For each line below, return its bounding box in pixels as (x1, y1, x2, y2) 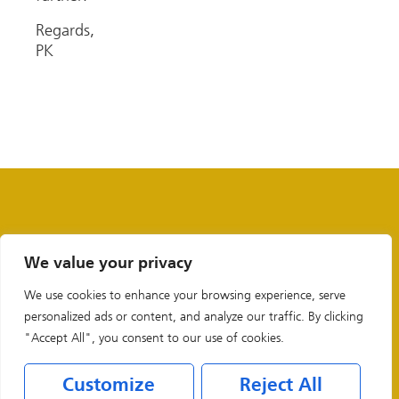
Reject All (239, 377, 322, 395)
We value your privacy (24, 256, 192, 272)
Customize (62, 377, 156, 395)
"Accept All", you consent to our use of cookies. (24, 330, 284, 346)
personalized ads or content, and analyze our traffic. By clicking (24, 309, 363, 324)
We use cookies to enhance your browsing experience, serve (24, 288, 346, 303)
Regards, (36, 20, 94, 40)
